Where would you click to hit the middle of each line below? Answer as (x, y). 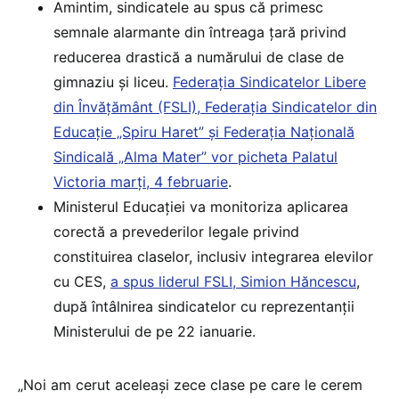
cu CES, (82, 282)
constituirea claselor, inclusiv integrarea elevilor (213, 257)
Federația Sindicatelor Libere (269, 82)
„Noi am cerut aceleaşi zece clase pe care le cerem (190, 385)
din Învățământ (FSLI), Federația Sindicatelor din (215, 107)
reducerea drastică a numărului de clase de (199, 57)
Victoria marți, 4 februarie (141, 182)
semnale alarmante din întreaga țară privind (200, 33)
